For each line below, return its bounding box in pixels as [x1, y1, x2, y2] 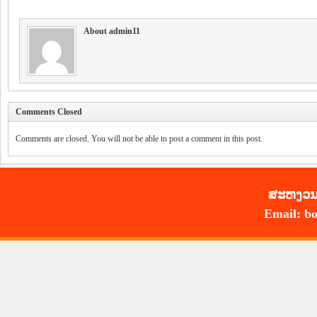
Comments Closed [16, 107, 82, 117]
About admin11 [83, 26, 140, 37]
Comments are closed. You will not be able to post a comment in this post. [16, 134, 263, 144]
